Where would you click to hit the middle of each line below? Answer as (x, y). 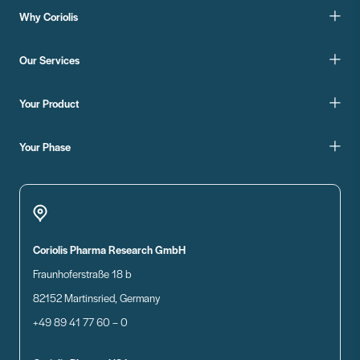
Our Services (49, 59)
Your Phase (45, 146)
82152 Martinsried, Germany (96, 298)
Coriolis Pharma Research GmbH (109, 250)
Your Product (49, 103)
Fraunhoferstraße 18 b (82, 274)
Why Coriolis (49, 16)
